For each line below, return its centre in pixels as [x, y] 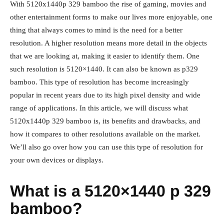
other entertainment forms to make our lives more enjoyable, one [111, 17]
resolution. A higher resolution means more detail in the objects [108, 43]
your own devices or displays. [57, 160]
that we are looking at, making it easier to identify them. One [105, 56]
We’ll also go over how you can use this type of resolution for [106, 147]
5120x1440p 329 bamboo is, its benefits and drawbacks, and [105, 121]
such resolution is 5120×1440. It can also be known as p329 [104, 69]
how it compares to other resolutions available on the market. [105, 134]
